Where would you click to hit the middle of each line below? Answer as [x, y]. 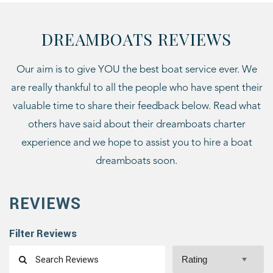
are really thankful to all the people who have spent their [136, 88]
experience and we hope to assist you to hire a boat [136, 143]
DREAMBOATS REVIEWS [136, 39]
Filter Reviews [43, 233]
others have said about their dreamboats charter [136, 125]
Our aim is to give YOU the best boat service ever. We [136, 70]
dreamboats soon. [136, 161]
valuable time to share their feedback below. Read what [136, 106]
